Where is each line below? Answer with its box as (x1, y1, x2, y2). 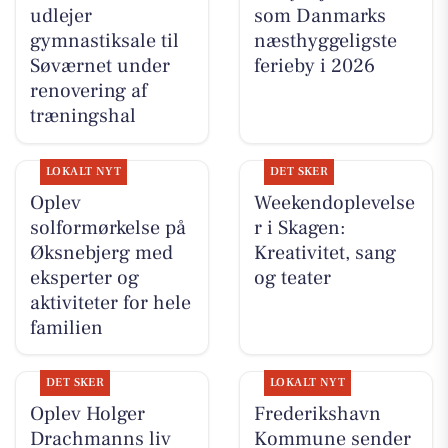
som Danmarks (253, 3, 386, 30)
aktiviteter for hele (29, 289, 191, 316)
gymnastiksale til (29, 28, 179, 55)
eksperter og (29, 264, 139, 291)
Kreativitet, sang (253, 239, 396, 266)
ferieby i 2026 (253, 53, 375, 80)
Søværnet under (29, 53, 170, 80)
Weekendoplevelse (253, 189, 415, 216)
